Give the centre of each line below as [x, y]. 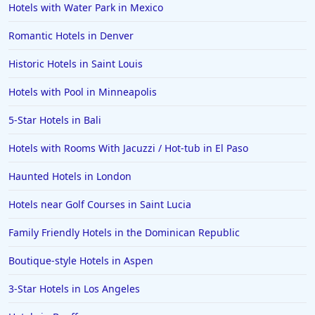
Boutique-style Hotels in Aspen [81, 261]
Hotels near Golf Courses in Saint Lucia [100, 205]
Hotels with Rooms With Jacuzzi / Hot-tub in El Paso [128, 148]
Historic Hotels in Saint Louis [76, 64]
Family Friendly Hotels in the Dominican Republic [124, 233]
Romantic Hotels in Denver [71, 36]
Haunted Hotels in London [70, 176]
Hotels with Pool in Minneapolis [83, 92]
